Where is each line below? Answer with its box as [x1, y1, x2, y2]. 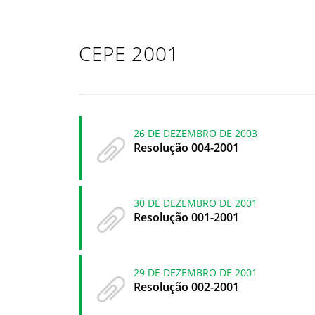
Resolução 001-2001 [134, 209, 239, 225]
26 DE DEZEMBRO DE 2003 [134, 126, 257, 140]
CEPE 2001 [79, 39, 179, 67]
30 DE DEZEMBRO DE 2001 [134, 195, 257, 210]
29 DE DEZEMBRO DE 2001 [134, 265, 257, 279]
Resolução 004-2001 [134, 139, 239, 155]
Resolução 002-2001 [134, 278, 239, 295]
